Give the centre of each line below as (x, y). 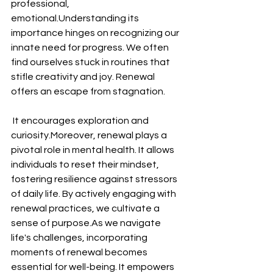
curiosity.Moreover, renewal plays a (90, 135)
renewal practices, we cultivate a (86, 208)
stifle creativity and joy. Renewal (84, 77)
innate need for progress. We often (91, 48)
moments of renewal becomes (80, 252)
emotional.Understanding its (76, 18)
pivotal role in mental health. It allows (94, 150)
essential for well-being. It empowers (94, 267)
